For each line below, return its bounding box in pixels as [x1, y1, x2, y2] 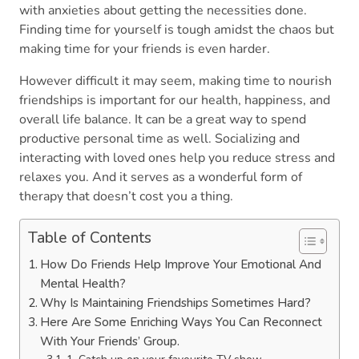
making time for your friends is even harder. [19, 40, 276, 58]
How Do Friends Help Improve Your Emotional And [40, 256, 322, 273]
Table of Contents [28, 228, 151, 249]
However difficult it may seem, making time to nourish [19, 72, 332, 91]
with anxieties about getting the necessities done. [19, 2, 307, 20]
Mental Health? [40, 276, 133, 292]
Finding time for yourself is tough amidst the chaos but [19, 21, 334, 39]
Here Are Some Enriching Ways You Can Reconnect [40, 314, 323, 331]
